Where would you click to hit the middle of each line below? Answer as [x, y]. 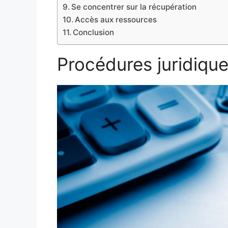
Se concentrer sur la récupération [134, 7]
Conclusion [94, 33]
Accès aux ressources [116, 20]
